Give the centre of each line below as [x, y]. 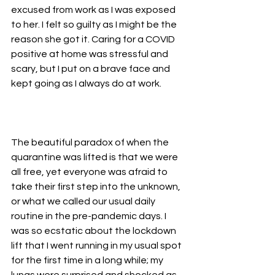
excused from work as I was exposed [94, 10]
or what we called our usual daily [84, 201]
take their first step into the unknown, [97, 186]
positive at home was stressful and [91, 54]
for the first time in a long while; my [88, 260]
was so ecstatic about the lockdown [95, 230]
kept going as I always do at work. [87, 83]
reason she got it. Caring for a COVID [94, 39]
